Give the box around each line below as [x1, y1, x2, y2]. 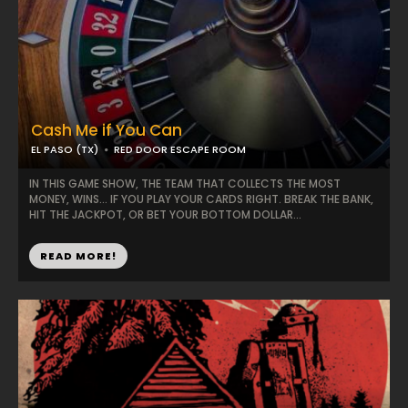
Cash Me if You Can [31, 119, 182, 141]
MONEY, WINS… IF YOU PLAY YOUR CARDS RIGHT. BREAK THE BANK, [29, 191, 373, 207]
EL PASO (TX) [31, 142, 98, 157]
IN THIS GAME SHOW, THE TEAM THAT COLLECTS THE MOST [29, 176, 341, 191]
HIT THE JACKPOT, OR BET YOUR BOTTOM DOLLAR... [29, 207, 301, 222]
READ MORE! [40, 249, 117, 263]
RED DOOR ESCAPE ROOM [114, 142, 246, 157]
